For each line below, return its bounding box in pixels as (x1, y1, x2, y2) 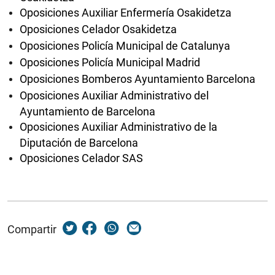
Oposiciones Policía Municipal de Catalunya (20, 39, 230, 52)
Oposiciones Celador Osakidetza (20, 23, 177, 36)
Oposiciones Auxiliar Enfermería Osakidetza (20, 6, 231, 19)
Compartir (7, 223, 56, 236)
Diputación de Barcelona (20, 136, 138, 148)
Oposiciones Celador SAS (20, 152, 143, 165)
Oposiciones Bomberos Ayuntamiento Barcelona (20, 72, 255, 85)
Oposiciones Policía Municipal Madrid (20, 56, 200, 69)
